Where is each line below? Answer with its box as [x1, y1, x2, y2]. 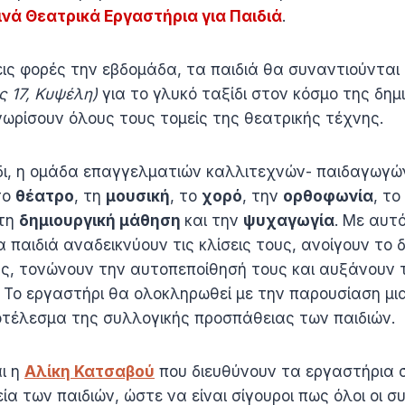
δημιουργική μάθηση [19, 211, 184, 230]
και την [184, 211, 243, 230]
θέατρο [15, 186, 74, 205]
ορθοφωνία [283, 186, 373, 205]
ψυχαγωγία [243, 211, 334, 230]
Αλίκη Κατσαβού [24, 362, 155, 381]
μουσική [106, 186, 170, 205]
